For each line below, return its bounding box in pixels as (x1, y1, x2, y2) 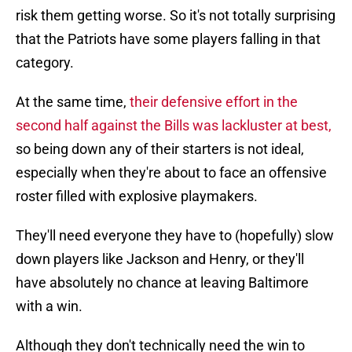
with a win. (16, 298, 82, 315)
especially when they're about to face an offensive (16, 164, 327, 181)
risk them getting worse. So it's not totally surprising (16, 7, 335, 24)
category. (16, 54, 74, 71)
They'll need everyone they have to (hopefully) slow (16, 227, 334, 244)
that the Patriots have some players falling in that (16, 31, 321, 48)
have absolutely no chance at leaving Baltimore (16, 274, 309, 291)
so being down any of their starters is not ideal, (16, 141, 304, 158)
